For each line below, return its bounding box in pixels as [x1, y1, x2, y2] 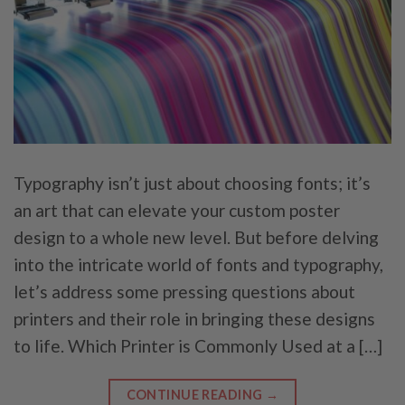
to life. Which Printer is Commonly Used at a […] [14, 334, 382, 356]
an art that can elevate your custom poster [14, 199, 340, 221]
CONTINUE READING [126, 387, 266, 403]
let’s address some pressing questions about [14, 280, 355, 302]
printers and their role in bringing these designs [14, 307, 375, 329]
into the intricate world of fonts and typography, [14, 253, 383, 275]
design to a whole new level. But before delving [14, 226, 379, 248]
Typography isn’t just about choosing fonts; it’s [14, 172, 371, 193]
